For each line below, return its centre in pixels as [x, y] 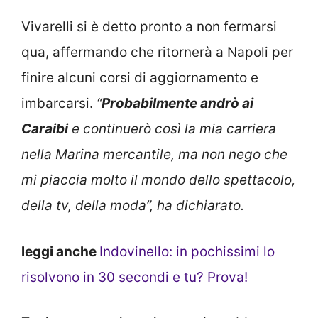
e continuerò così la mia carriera [172, 129]
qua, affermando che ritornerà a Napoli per [157, 53]
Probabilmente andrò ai [177, 104]
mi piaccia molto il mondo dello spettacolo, [158, 180]
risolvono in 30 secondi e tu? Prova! [135, 277]
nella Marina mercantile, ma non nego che [154, 155]
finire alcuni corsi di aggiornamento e [140, 78]
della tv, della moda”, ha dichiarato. [133, 206]
